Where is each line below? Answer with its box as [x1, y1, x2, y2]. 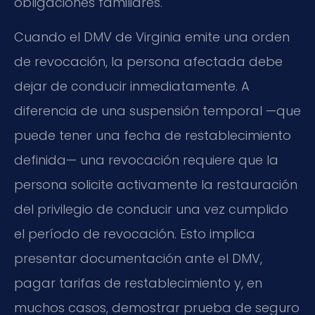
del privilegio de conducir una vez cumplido [14, 200, 288, 219]
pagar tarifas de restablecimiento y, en [14, 274, 262, 292]
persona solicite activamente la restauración [14, 176, 297, 194]
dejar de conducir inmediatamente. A [14, 77, 250, 96]
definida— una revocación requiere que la [14, 151, 278, 169]
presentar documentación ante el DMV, [14, 250, 262, 268]
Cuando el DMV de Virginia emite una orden [14, 28, 290, 46]
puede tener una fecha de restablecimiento [14, 127, 291, 145]
